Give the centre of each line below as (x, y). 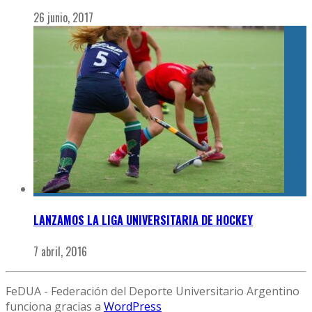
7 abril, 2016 (60, 251)
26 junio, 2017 (63, 18)
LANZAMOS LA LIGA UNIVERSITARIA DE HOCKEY (143, 220)
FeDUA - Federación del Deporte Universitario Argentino (153, 291)
